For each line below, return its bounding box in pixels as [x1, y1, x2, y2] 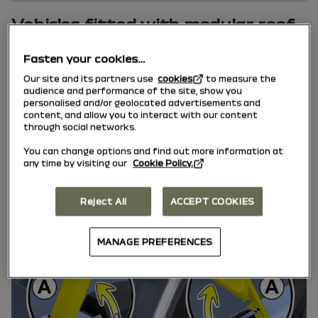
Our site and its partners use [23, 73, 158, 84]
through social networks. [23, 121, 137, 132]
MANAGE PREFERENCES [97, 236, 213, 247]
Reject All [79, 196, 127, 207]
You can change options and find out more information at [23, 146, 284, 156]
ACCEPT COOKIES [170, 196, 255, 207]
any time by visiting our [23, 158, 130, 168]
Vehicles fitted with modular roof [11, 15, 295, 34]
